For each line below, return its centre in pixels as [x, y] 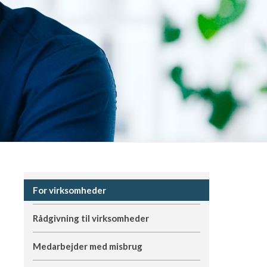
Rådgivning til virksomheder [91, 218]
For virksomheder [69, 190]
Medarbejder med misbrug [87, 246]
